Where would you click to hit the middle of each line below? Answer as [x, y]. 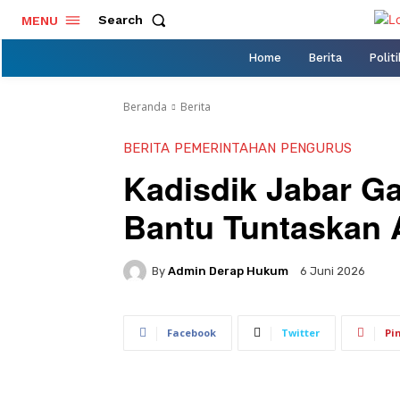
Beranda [145, 106]
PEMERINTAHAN [225, 148]
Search [121, 20]
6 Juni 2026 [333, 271]
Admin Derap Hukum [228, 271]
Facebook [192, 332]
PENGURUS [316, 148]
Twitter [300, 332]
